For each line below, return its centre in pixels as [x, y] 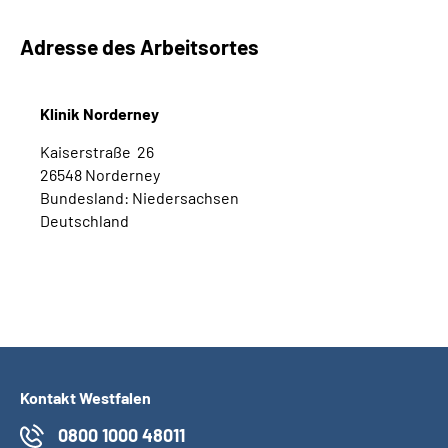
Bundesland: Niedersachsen [139, 197]
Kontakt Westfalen [85, 397]
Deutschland [84, 220]
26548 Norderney [100, 174]
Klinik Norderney [99, 113]
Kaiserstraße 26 [97, 151]
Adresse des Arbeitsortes [139, 46]
